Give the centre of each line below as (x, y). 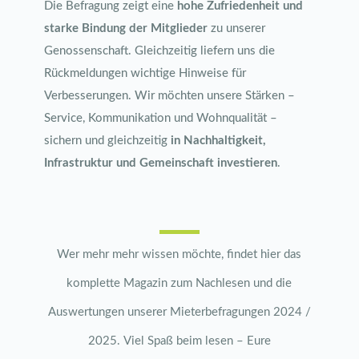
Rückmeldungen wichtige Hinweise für (145, 73)
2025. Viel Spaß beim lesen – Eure (179, 341)
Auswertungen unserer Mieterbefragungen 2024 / (179, 312)
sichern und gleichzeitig (107, 141)
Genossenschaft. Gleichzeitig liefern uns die (159, 51)
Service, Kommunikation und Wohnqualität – (160, 118)
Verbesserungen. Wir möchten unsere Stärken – (169, 96)
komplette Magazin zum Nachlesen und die (179, 283)
